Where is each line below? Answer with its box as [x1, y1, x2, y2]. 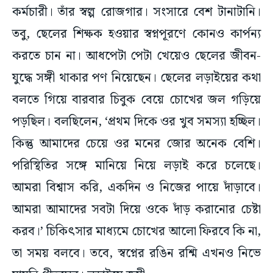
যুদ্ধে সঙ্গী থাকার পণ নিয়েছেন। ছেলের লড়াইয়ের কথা [12, 68, 261, 88]
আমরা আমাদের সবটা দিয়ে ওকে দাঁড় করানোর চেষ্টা [12, 200, 261, 220]
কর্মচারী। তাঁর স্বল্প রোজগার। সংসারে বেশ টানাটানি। [12, 2, 261, 23]
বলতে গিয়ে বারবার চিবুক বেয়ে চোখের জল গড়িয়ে [12, 90, 261, 110]
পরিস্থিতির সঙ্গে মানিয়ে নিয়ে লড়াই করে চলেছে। [12, 156, 261, 176]
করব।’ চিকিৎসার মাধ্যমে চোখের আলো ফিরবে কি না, [12, 222, 261, 242]
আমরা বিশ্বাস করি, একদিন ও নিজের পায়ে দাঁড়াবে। [12, 178, 261, 198]
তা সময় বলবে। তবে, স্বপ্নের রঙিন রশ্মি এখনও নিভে [12, 244, 261, 264]
